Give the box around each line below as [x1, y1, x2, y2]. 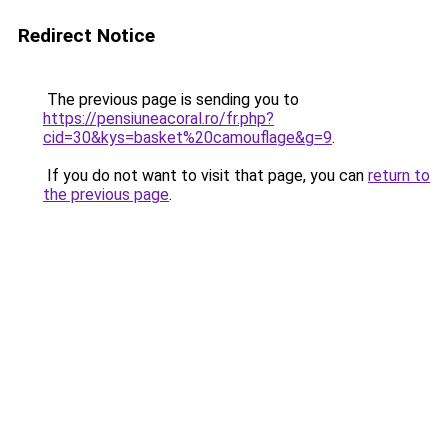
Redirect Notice [18, 24, 155, 47]
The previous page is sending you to [43, 90, 299, 109]
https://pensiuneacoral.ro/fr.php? [43, 109, 274, 128]
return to [368, 166, 430, 185]
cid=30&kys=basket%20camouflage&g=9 [43, 128, 332, 147]
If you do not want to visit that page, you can [43, 166, 368, 185]
